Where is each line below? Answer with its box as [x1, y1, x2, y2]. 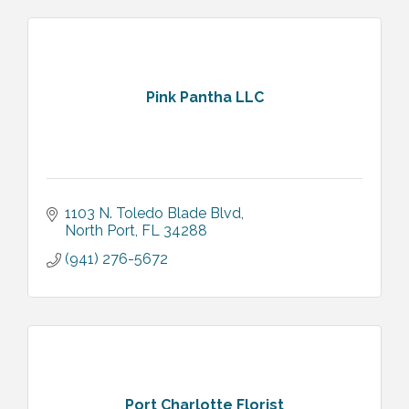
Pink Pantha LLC [145, 89, 264, 107]
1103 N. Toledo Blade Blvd [65, 204, 241, 222]
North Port [65, 221, 135, 239]
